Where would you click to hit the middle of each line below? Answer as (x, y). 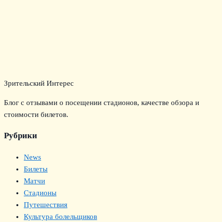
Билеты (36, 169)
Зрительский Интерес (39, 83)
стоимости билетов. (36, 115)
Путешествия (46, 205)
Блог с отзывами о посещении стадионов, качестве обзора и (102, 103)
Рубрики (21, 136)
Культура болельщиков (60, 217)
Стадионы (40, 193)
